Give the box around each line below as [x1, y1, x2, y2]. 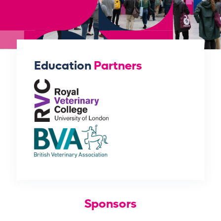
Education [34, 58, 94, 74]
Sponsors [84, 196, 137, 212]
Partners [93, 58, 142, 74]
